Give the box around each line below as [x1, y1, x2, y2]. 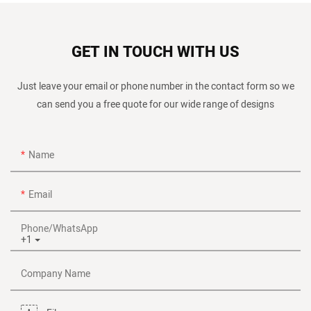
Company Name [21, 267, 90, 282]
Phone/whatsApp [21, 221, 98, 237]
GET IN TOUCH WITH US [72, 40, 239, 63]
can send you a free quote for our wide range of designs [37, 96, 274, 112]
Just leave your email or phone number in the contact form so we [17, 78, 294, 94]
